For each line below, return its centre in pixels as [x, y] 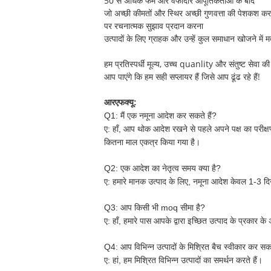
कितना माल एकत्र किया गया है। [152, 142]
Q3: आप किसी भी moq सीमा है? [155, 207]
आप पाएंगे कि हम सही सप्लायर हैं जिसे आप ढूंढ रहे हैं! [182, 77]
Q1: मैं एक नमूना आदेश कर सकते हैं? [160, 116]
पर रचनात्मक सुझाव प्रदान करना [154, 26]
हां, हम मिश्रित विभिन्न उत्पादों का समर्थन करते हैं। [186, 260]
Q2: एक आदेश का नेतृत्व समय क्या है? [162, 168]
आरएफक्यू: [120, 102]
